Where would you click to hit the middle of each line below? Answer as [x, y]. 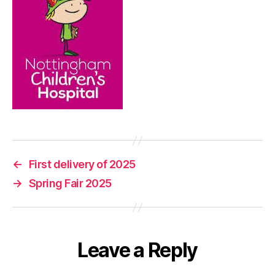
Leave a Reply [137, 250]
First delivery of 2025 [82, 165]
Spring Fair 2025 [70, 184]
